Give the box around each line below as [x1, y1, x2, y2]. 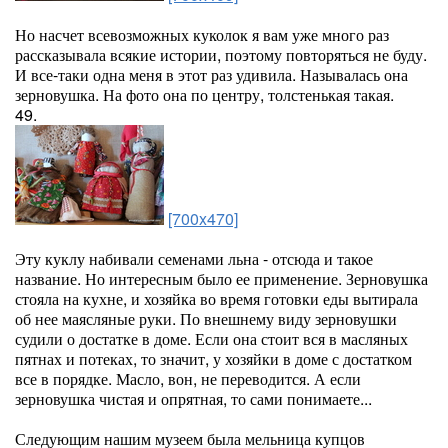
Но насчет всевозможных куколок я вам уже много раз [15, 23, 389, 46]
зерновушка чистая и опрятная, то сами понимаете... [15, 387, 372, 410]
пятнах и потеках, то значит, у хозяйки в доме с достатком [15, 347, 412, 370]
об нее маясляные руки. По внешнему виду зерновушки [15, 307, 397, 330]
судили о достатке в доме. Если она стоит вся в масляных [15, 327, 408, 350]
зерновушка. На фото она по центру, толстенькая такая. [15, 83, 394, 106]
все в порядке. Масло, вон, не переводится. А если [15, 367, 361, 390]
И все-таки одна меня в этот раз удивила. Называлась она [15, 63, 408, 86]
